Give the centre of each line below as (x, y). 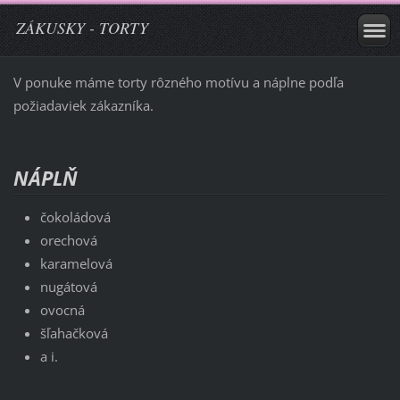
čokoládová (75, 217)
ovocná (62, 309)
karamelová (76, 263)
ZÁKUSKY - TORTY (82, 28)
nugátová (68, 286)
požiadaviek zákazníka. (83, 105)
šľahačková (74, 333)
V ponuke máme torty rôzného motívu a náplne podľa (178, 82)
